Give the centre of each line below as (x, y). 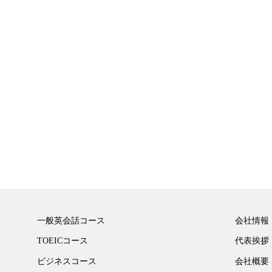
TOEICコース (62, 241)
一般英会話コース (71, 221)
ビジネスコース (66, 261)
